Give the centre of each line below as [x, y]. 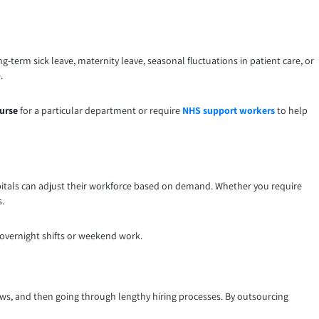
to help [291, 111]
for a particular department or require [100, 111]
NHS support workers [229, 111]
